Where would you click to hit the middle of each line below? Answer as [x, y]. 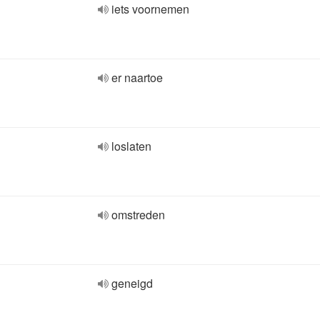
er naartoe [137, 77]
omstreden [138, 215]
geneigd [132, 283]
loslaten [131, 146]
